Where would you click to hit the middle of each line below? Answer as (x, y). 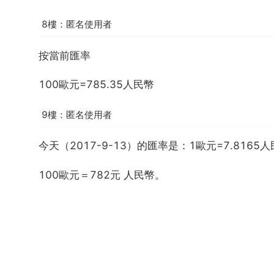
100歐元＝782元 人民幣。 (102, 175)
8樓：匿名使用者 (77, 24)
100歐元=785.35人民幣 (96, 85)
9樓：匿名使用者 (77, 114)
